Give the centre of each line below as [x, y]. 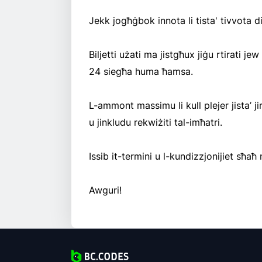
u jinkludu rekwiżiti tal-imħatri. [156, 123]
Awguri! [105, 190]
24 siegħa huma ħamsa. [141, 72]
